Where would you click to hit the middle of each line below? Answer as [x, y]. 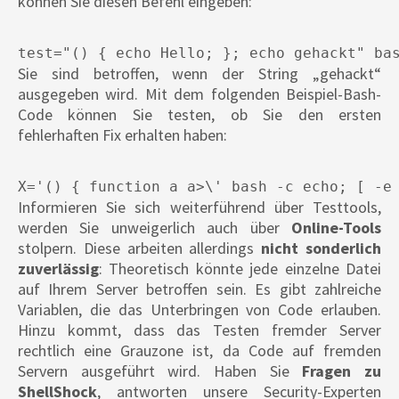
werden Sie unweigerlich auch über [155, 228]
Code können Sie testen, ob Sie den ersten [199, 115]
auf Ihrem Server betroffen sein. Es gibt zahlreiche [199, 289]
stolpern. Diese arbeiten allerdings [140, 248]
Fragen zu [342, 371]
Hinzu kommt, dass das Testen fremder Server [199, 330]
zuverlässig [58, 269]
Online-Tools [336, 228]
